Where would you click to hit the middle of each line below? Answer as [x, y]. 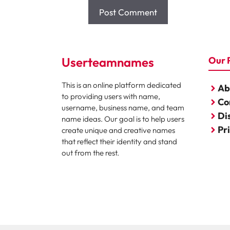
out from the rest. [90, 153]
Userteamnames [108, 62]
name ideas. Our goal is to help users [123, 119]
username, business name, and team [123, 108]
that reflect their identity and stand [119, 142]
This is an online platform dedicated [121, 85]
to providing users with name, [111, 97]
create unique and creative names [118, 130]
